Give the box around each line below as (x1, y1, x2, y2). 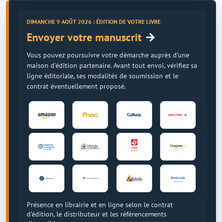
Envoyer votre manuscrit (27, 30, 145, 44)
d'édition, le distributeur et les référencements (27, 209, 166, 219)
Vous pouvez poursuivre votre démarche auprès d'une (27, 50, 189, 59)
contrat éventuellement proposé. (27, 81, 126, 91)
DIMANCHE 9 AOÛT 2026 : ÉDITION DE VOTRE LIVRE (27, 17, 161, 25)
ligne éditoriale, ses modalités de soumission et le (27, 70, 178, 80)
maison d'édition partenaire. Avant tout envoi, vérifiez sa (27, 60, 197, 70)
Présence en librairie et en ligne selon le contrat (27, 200, 173, 209)
